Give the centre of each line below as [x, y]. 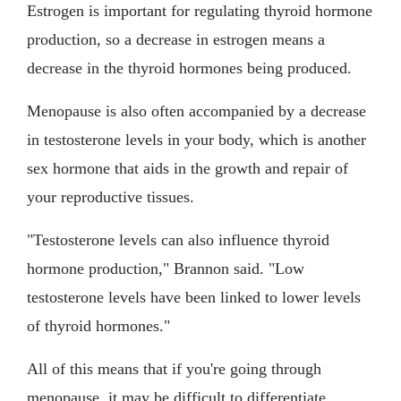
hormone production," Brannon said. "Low [166, 269]
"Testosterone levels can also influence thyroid [178, 240]
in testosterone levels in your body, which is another [196, 140]
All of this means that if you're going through [174, 369]
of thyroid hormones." [98, 326]
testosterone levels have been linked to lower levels [194, 298]
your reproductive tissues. [111, 197]
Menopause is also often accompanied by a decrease [196, 111]
